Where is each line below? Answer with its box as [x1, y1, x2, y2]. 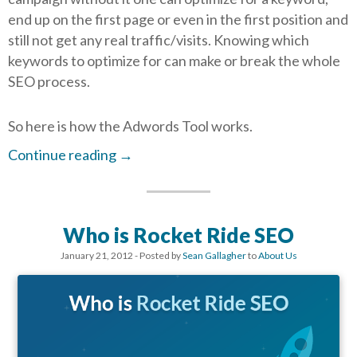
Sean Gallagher [182, 249, 246, 262]
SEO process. [8, 73, 90, 91]
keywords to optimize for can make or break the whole [8, 52, 340, 70]
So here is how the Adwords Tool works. [8, 117, 253, 135]
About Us [257, 249, 297, 262]
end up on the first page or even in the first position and [8, 10, 348, 29]
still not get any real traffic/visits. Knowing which [8, 31, 309, 49]
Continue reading [8, 146, 119, 164]
